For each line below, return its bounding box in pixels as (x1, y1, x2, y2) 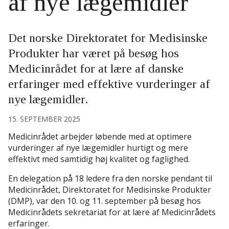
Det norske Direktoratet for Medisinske (8, 31, 208, 45)
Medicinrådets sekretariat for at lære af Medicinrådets (8, 207, 216, 218)
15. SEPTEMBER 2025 (8, 114, 80, 124)
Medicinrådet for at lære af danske (8, 62, 184, 76)
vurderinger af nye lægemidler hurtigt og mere (8, 142, 188, 154)
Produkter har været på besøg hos (8, 47, 179, 60)
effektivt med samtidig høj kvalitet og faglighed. (8, 153, 190, 165)
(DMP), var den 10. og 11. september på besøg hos (8, 195, 201, 207)
